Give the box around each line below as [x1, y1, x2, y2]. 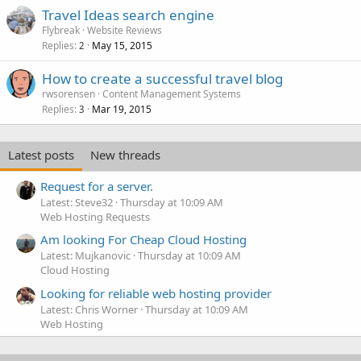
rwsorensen [42, 86, 95, 101]
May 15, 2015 [92, 38, 152, 52]
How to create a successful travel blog [42, 68, 283, 88]
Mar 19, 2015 [92, 102, 151, 116]
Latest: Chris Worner [40, 301, 138, 317]
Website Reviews [87, 23, 162, 37]
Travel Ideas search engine [42, 5, 214, 24]
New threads [90, 146, 160, 163]
